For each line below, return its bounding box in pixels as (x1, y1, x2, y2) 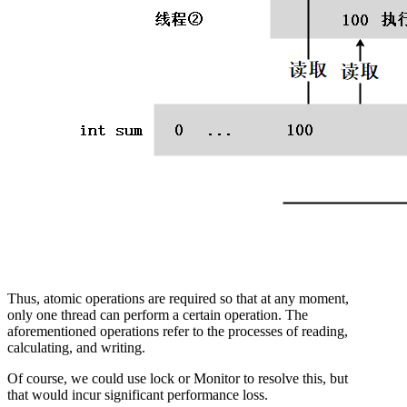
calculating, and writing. (7, 340, 145, 356)
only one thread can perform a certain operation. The (7, 307, 308, 323)
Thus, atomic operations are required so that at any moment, (7, 291, 349, 307)
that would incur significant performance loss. (7, 387, 268, 403)
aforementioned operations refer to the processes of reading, (7, 323, 348, 340)
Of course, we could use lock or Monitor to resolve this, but (7, 371, 348, 387)
